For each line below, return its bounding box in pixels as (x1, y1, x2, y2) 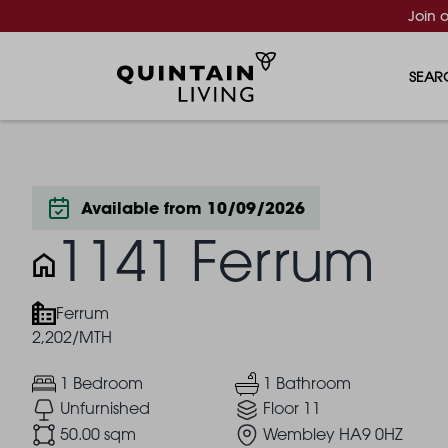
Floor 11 (263, 398, 321, 419)
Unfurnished (59, 398, 150, 419)
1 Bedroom (59, 372, 143, 393)
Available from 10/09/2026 (80, 196, 305, 219)
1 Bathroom (263, 372, 351, 393)
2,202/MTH (31, 326, 112, 347)
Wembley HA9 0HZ (263, 423, 403, 444)
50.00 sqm (59, 423, 136, 444)
